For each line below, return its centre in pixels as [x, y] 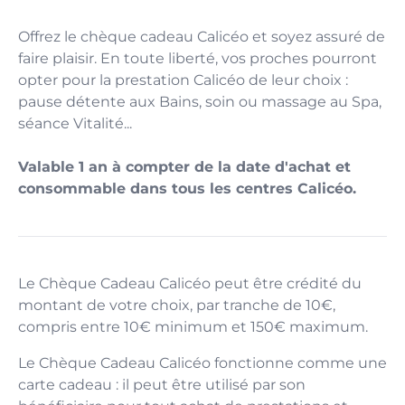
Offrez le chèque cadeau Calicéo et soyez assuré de [202, 37]
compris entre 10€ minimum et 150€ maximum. [193, 327]
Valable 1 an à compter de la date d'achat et [184, 167]
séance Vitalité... [75, 123]
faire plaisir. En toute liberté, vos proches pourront [198, 58]
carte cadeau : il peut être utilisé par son [162, 385]
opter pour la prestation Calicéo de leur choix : [183, 80]
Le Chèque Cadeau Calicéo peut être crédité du [190, 283]
